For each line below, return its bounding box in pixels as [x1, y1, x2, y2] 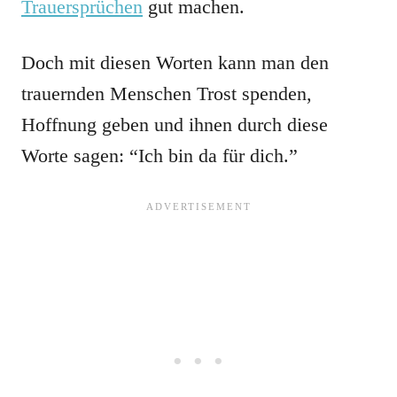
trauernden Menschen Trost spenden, [21, 82, 312, 105]
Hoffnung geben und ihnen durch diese [21, 113, 328, 136]
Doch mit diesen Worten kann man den [21, 51, 329, 74]
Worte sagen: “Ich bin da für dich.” [21, 144, 298, 167]
